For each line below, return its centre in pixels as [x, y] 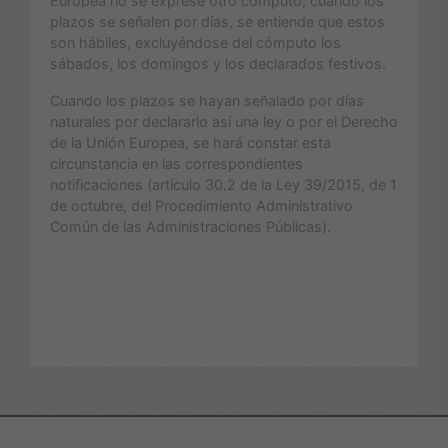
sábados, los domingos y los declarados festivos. [218, 63]
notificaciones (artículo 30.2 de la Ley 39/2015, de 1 [223, 184]
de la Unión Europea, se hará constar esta [190, 142]
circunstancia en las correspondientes [176, 163]
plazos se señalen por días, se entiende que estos [217, 21]
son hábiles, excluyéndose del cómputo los [195, 42]
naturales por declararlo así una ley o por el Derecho [224, 121]
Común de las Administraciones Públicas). [190, 226]
